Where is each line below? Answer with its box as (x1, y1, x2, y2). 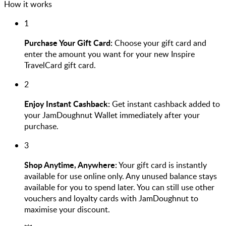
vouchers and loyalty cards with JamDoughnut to (24, 192, 198, 204)
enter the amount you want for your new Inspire (24, 48, 195, 60)
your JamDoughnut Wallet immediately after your (24, 109, 200, 121)
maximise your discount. (24, 203, 110, 215)
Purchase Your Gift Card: (24, 36, 112, 48)
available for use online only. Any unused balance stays (24, 170, 217, 182)
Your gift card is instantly (117, 159, 207, 171)
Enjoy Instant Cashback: (24, 97, 110, 109)
